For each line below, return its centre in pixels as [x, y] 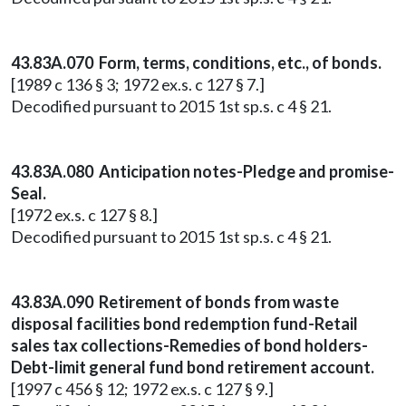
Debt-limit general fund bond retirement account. [193, 367]
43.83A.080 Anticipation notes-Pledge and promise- [203, 171]
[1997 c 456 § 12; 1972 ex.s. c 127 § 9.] [142, 389]
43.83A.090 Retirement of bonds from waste [175, 302]
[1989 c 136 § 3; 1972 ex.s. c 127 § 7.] [138, 84]
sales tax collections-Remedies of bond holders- [189, 345]
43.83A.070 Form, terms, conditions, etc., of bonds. [196, 63]
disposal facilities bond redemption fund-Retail [184, 324]
